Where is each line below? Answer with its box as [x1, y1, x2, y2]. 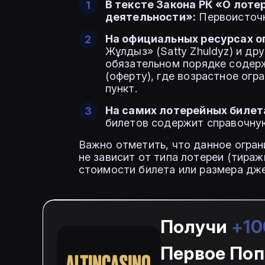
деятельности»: [105, 11, 196, 24]
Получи [160, 216, 232, 238]
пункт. [105, 82, 137, 95]
